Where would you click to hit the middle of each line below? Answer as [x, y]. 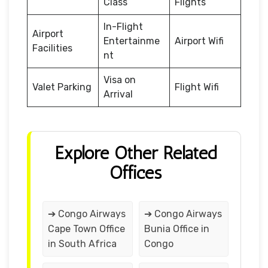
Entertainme [132, 41]
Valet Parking [62, 87]
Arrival [118, 94]
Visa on [120, 80]
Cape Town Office [86, 229]
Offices [135, 173]
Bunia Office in [176, 229]
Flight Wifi [197, 87]
